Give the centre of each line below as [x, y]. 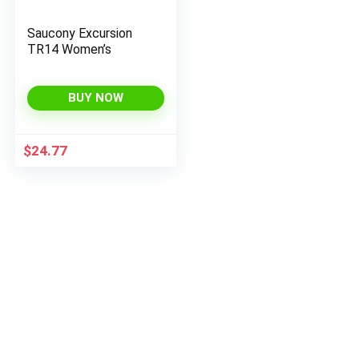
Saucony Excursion [80, 33]
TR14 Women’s [70, 49]
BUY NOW [95, 98]
